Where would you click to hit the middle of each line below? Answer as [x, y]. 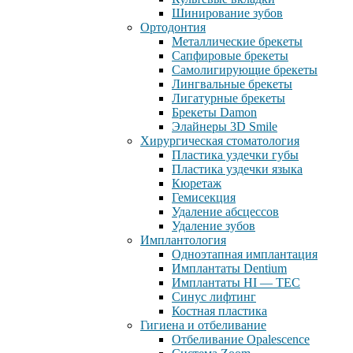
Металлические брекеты [237, 41]
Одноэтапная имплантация [245, 254]
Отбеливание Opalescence [241, 339]
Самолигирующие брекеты [245, 70]
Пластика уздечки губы [235, 155]
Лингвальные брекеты [232, 84]
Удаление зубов [214, 226]
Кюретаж [197, 183]
